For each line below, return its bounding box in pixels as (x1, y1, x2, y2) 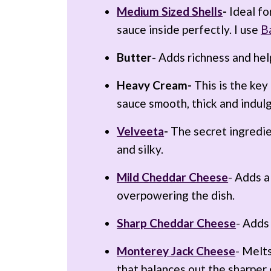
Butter (117, 50, 152, 64)
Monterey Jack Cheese (117, 243, 236, 258)
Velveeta (117, 123, 165, 138)
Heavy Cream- (117, 77, 192, 92)
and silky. (117, 142, 164, 156)
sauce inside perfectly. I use (117, 22, 261, 36)
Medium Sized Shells (117, 4, 223, 18)
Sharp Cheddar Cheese (117, 215, 237, 230)
